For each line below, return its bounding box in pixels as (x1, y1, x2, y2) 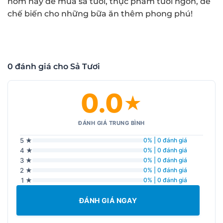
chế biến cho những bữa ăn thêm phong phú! (7, 8, 193, 18)
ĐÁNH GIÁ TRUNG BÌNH (78, 119, 145, 126)
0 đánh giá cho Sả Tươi (7, 61, 100, 71)
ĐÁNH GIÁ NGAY (79, 196, 137, 205)
